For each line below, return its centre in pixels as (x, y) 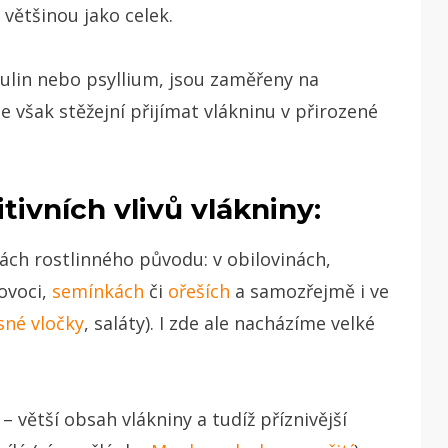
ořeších (199, 290)
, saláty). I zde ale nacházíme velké (229, 322)
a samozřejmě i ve (309, 290)
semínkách (98, 290)
